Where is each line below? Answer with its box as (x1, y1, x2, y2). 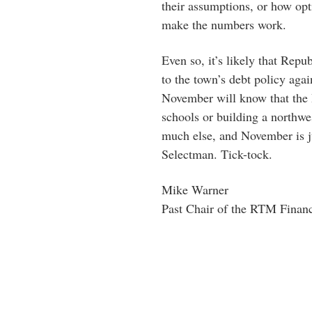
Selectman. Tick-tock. (162, 146, 272, 162)
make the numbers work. (162, 16, 286, 33)
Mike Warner (162, 181, 228, 198)
